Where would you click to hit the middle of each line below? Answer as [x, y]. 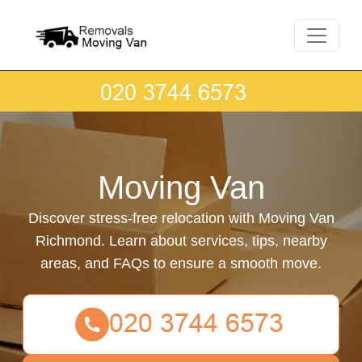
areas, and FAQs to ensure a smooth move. [181, 263]
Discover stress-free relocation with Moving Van [181, 218]
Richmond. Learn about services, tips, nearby [181, 241]
